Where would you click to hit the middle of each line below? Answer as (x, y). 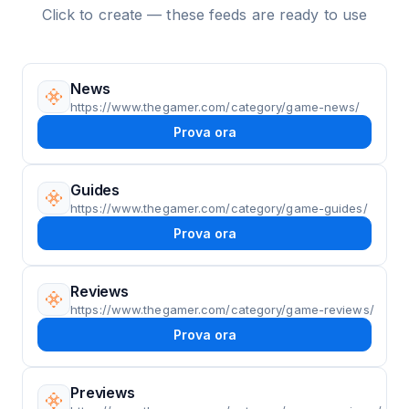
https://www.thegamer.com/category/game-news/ (215, 107)
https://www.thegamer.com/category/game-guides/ (219, 208)
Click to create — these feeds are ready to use (204, 15)
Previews (103, 393)
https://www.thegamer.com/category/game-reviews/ (222, 309)
